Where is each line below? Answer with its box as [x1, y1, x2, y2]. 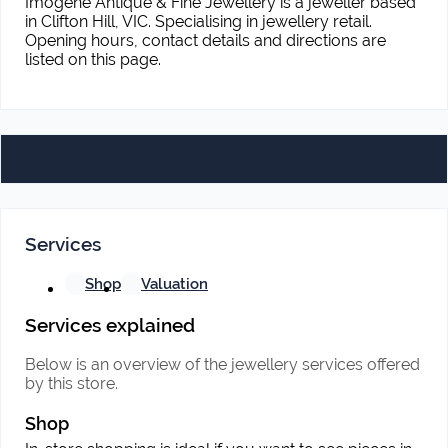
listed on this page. [25, 50, 161, 69]
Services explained [25, 314, 195, 337]
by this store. [25, 374, 118, 394]
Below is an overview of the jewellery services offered [25, 355, 420, 375]
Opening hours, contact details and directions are [25, 31, 386, 50]
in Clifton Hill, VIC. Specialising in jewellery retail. [25, 12, 372, 31]
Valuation [141, 274, 208, 293]
